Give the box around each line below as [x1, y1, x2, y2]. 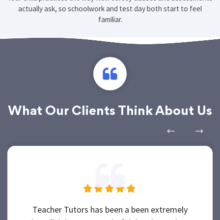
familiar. [98, 18, 122, 28]
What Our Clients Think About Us [8, 110, 212, 122]
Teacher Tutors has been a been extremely [32, 207, 188, 219]
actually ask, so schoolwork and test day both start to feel [18, 7, 202, 17]
